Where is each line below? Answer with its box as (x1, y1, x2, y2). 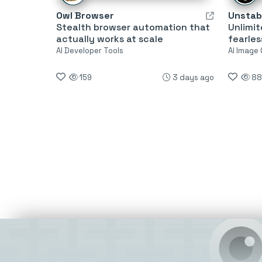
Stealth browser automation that (56, 20, 210, 33)
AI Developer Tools (56, 45, 123, 56)
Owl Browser (56, 9, 114, 22)
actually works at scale (56, 32, 163, 45)
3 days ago (172, 72, 214, 82)
